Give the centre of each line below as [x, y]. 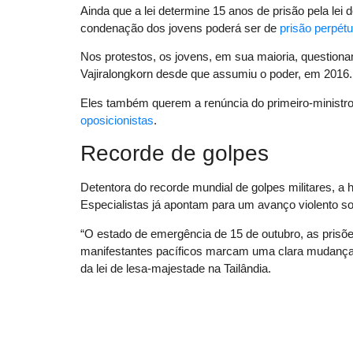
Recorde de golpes [175, 154]
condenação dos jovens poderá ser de [180, 28]
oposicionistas [117, 120]
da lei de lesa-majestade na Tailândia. [176, 268]
